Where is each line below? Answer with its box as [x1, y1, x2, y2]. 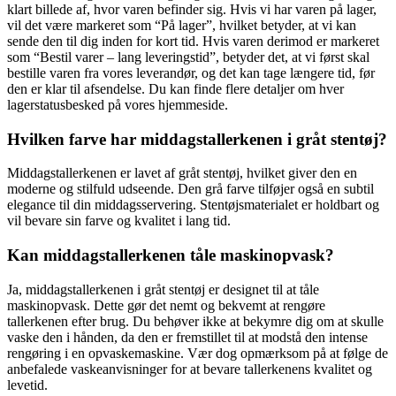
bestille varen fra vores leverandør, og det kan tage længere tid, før [7, 65, 375, 81]
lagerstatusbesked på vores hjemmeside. [7, 97, 228, 113]
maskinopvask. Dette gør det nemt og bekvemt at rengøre [7, 297, 325, 313]
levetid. [7, 377, 48, 392]
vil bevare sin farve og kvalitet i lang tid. [7, 213, 231, 229]
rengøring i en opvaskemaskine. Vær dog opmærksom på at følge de [7, 345, 388, 361]
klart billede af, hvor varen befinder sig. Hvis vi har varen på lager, [7, 2, 377, 18]
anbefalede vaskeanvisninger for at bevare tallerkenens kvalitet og [7, 361, 372, 377]
